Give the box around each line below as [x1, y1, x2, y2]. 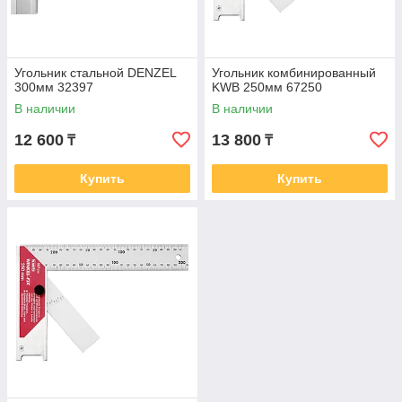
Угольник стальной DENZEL [14, 66, 176, 80]
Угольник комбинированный [212, 66, 376, 80]
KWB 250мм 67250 [212, 80, 322, 94]
